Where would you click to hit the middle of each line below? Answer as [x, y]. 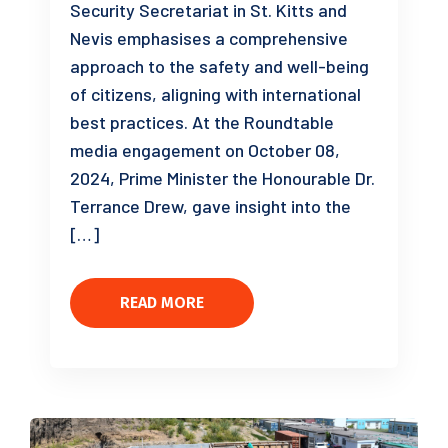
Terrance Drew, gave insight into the [210, 206]
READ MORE [162, 302]
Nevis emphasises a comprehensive [209, 38]
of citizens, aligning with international [215, 94]
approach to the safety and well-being [219, 66]
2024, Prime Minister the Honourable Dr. [222, 178]
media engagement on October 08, [205, 150]
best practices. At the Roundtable [202, 122]
